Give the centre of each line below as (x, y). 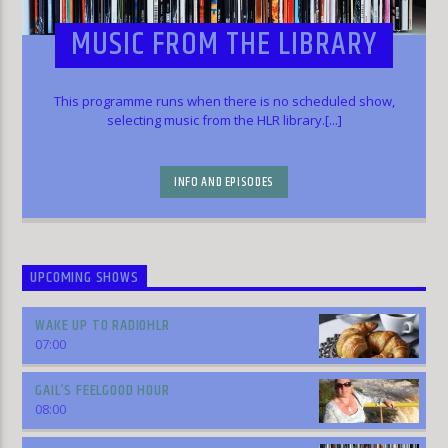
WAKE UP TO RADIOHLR (102, 326)
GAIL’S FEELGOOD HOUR (102, 391)
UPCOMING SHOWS (84, 278)
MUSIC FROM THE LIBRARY (224, 45)
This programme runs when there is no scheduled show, (224, 100)
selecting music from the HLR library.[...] (224, 119)
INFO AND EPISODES (224, 182)
